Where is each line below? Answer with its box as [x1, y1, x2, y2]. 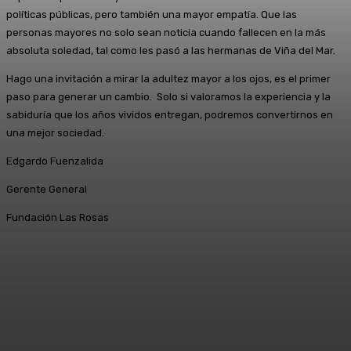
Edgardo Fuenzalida [6, 154, 103, 167]
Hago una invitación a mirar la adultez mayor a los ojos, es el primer [6, 72, 331, 85]
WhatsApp [282, 311, 329, 324]
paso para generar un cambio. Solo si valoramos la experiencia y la [6, 90, 331, 103]
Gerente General [6, 183, 87, 195]
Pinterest [189, 311, 231, 324]
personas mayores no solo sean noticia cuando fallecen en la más [6, 26, 326, 38]
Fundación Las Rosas [6, 211, 109, 223]
